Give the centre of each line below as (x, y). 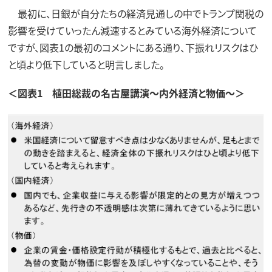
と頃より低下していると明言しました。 (86, 65)
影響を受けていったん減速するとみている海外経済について (132, 31)
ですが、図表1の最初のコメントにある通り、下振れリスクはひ (133, 48)
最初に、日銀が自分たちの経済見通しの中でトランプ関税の (135, 14)
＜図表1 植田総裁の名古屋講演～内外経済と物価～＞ (126, 93)
